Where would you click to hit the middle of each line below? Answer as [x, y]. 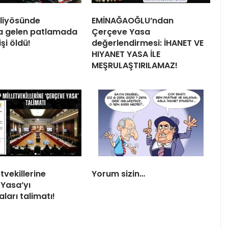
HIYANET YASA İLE [126, 54]
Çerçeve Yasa [121, 32]
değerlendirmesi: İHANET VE [148, 43]
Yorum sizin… [118, 174]
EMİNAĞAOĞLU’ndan [133, 21]
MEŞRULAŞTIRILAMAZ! [135, 66]
